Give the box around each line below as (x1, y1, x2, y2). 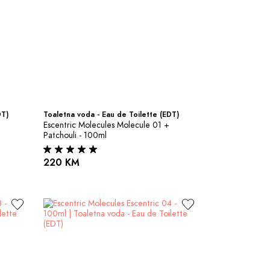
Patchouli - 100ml (43, 129, 107, 141)
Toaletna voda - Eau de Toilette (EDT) (43, 109, 179, 119)
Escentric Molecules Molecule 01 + (43, 119, 169, 131)
